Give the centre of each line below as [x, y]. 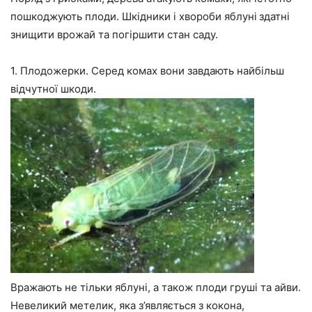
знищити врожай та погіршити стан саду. [114, 35]
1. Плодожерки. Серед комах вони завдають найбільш [147, 71]
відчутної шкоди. [53, 89]
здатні [274, 17]
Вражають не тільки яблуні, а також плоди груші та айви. [156, 288]
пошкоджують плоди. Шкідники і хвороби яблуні [134, 17]
